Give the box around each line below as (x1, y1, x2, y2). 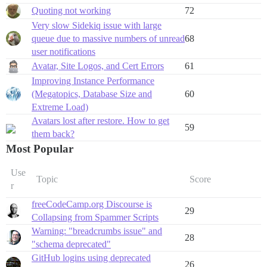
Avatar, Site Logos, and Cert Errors (32, 61, 164, 72)
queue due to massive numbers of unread (32, 33, 185, 44)
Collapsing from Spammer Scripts (32, 212, 159, 223)
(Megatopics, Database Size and (32, 89, 152, 100)
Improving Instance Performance (32, 76, 154, 86)
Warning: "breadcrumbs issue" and (32, 226, 162, 237)
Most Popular (6, 142, 73, 156)
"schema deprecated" (32, 239, 111, 250)
